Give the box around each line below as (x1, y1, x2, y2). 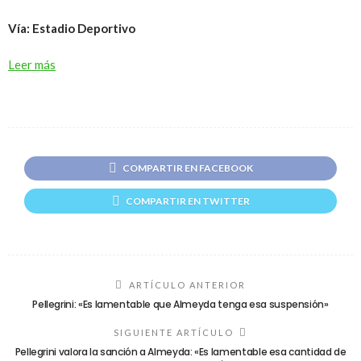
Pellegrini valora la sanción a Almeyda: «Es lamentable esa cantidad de (15, 345, 346, 359)
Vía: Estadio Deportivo (8, 20, 135, 35)
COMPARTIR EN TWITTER (125, 195, 250, 208)
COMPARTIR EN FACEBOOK (122, 162, 253, 175)
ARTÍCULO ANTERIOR (129, 280, 246, 291)
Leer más (8, 56, 56, 72)
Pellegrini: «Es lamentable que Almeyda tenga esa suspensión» (32, 297, 329, 312)
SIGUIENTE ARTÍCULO (114, 327, 234, 338)
